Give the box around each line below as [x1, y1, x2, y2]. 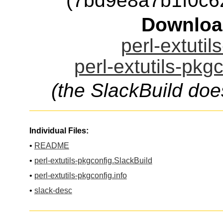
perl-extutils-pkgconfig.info [34, 171, 127, 180]
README [34, 141, 69, 150]
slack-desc [34, 186, 72, 195]
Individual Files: [29, 126, 89, 135]
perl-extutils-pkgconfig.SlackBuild [34, 156, 152, 165]
